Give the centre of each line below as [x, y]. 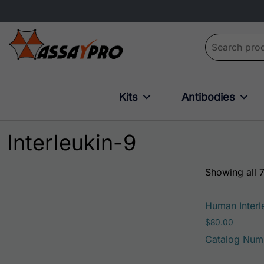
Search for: [229, 40]
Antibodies [208, 97]
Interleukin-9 [72, 143]
